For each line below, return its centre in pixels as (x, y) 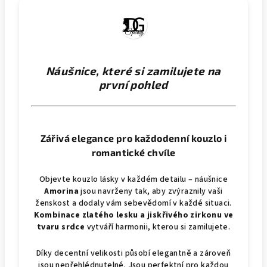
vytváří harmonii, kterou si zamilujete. (158, 227)
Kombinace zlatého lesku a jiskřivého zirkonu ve (133, 215)
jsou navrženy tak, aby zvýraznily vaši (151, 191)
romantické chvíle (133, 152)
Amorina (62, 191)
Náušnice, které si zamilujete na (133, 71)
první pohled (133, 84)
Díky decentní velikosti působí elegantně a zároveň (133, 253)
